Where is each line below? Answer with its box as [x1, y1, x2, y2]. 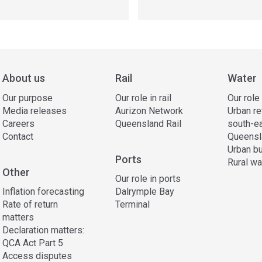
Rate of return [2, 199, 58, 210]
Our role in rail [115, 92, 171, 104]
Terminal [115, 199, 150, 210]
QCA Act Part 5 [2, 237, 63, 249]
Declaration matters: [2, 225, 84, 236]
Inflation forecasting [2, 186, 84, 197]
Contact [2, 130, 33, 142]
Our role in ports [115, 173, 181, 184]
